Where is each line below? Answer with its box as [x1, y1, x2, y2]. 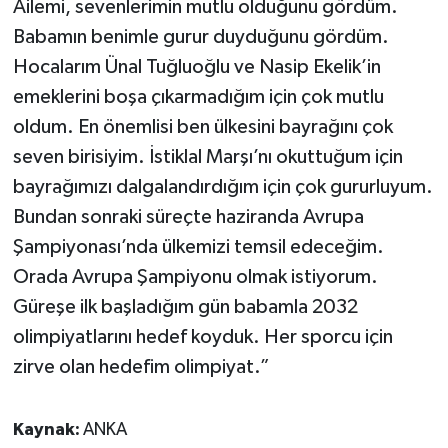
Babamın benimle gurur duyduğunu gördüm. [12, 26, 389, 47]
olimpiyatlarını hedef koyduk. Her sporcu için [12, 326, 393, 347]
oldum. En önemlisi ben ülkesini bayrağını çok [12, 116, 393, 137]
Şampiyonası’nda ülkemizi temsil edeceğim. [12, 236, 384, 257]
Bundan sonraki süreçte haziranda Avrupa [12, 206, 364, 227]
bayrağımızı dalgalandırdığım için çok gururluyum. [12, 176, 433, 197]
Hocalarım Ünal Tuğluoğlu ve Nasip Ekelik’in [12, 56, 381, 77]
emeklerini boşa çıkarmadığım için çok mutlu [12, 86, 384, 107]
